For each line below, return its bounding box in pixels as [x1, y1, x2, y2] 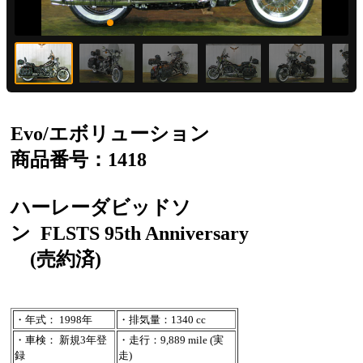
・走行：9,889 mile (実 [118, 333, 224, 346]
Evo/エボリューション [11, 122, 210, 144]
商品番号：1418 [11, 148, 147, 170]
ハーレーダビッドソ [11, 196, 191, 218]
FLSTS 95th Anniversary [41, 222, 249, 244]
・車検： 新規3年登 [15, 333, 107, 346]
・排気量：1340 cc [118, 313, 206, 326]
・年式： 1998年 [15, 313, 92, 326]
